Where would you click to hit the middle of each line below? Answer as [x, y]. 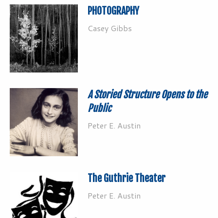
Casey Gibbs [110, 28]
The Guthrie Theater [127, 178]
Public [99, 108]
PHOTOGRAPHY [113, 11]
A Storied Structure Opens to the [147, 94]
